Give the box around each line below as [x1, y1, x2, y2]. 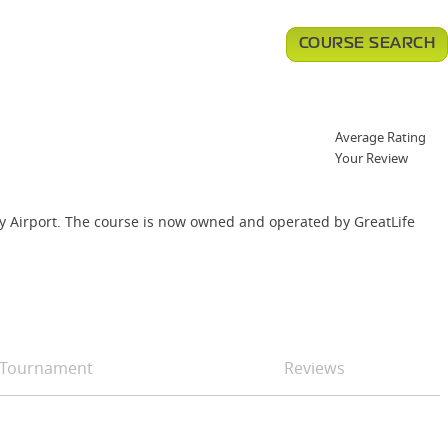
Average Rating [335, 128, 426, 146]
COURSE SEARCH [298, 37, 435, 51]
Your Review [335, 149, 408, 167]
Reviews [283, 357, 345, 379]
